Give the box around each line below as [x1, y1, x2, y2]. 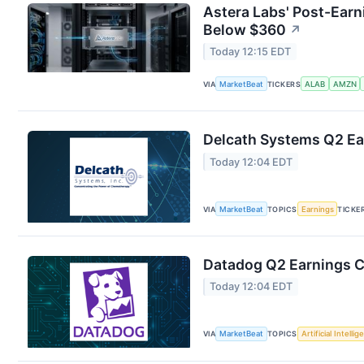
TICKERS [267, 79, 301, 89]
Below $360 [203, 20, 286, 38]
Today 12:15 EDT [210, 45, 292, 58]
